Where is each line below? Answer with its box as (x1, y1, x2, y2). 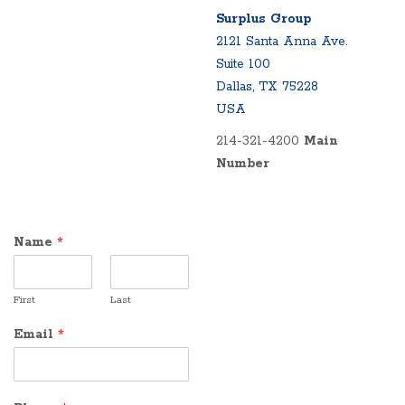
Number (216, 155, 269, 172)
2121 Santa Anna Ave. (216, 33, 347, 50)
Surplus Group (216, 11, 311, 27)
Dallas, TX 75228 (216, 79, 318, 95)
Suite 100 (216, 56, 270, 72)
